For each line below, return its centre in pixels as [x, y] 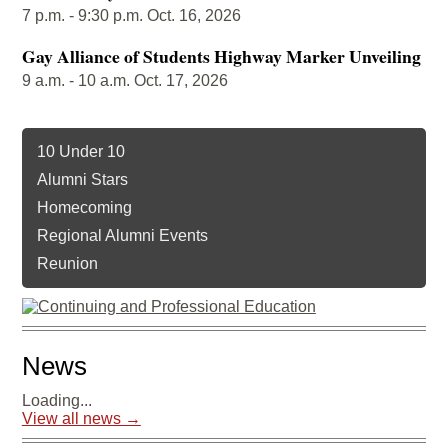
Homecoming [84, 207]
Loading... [56, 400]
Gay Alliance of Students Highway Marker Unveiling [221, 56]
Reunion [67, 263]
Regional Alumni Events [122, 235]
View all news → [81, 418]
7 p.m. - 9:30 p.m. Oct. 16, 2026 [131, 15]
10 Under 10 [80, 151]
